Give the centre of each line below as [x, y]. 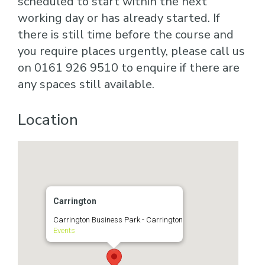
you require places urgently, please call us [131, 51]
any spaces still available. [86, 84]
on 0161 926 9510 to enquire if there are [129, 68]
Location [48, 120]
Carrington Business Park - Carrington [117, 220]
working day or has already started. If [119, 18]
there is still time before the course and [126, 35]
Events [64, 230]
